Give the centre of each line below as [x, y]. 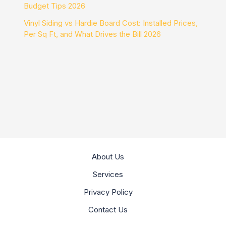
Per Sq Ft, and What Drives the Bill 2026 [93, 34]
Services [108, 175]
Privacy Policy [108, 192]
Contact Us [108, 210]
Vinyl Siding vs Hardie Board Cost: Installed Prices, [111, 23]
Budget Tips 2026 [55, 6]
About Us [108, 157]
